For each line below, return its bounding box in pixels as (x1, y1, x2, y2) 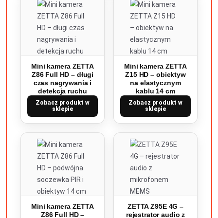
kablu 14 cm (136, 87, 175, 95)
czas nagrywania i (33, 79, 92, 87)
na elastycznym (130, 79, 181, 87)
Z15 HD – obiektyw (125, 71, 186, 78)
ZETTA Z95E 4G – (127, 202, 183, 210)
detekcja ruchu (38, 87, 87, 95)
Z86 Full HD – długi (31, 71, 94, 78)
